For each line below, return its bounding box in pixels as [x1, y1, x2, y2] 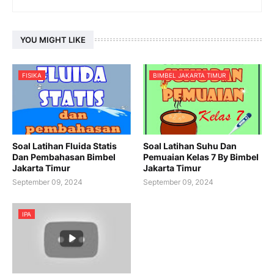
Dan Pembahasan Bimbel [12, 152, 116, 163]
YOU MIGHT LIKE [20, 35, 86, 45]
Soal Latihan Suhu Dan [143, 141, 237, 152]
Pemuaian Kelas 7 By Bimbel [143, 152, 259, 163]
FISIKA [22, 72, 42, 80]
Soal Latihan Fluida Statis [12, 141, 117, 152]
